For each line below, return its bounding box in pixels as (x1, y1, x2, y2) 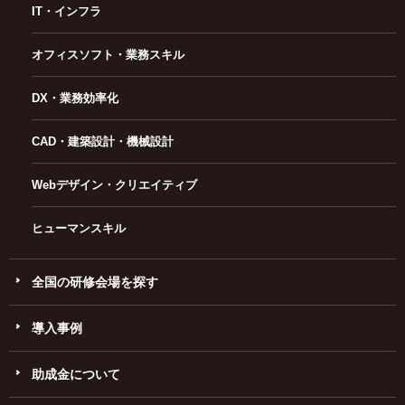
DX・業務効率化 (32, 90, 118, 105)
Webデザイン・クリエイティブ (32, 177, 197, 192)
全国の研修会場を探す (32, 274, 158, 289)
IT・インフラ (32, 4, 101, 18)
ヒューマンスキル (32, 221, 126, 235)
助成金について (32, 366, 120, 381)
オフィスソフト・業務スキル (32, 47, 184, 61)
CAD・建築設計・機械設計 (32, 134, 174, 148)
